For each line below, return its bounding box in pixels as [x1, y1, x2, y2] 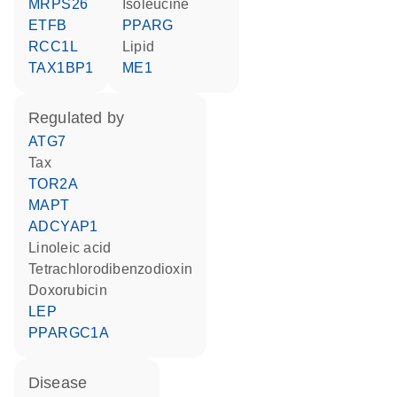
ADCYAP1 [38, 219, 98, 234]
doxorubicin [39, 283, 107, 298]
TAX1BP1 [36, 60, 94, 75]
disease [40, 374, 88, 392]
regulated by [40, 109, 124, 127]
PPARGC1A [38, 325, 110, 340]
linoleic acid [36, 240, 112, 255]
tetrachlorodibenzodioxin [35, 261, 192, 276]
